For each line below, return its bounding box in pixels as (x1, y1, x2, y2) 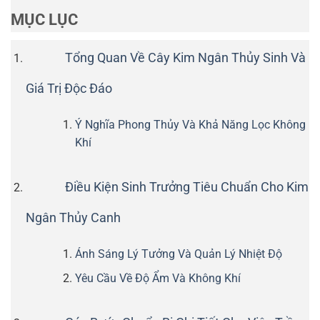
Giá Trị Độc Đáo (25, 81, 112, 96)
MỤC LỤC (11, 10, 78, 29)
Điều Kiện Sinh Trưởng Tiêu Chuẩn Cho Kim (64, 179, 309, 194)
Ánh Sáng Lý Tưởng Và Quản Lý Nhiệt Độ (74, 246, 282, 261)
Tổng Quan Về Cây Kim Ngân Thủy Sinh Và (64, 51, 306, 66)
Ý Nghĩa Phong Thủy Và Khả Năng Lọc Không (74, 118, 306, 132)
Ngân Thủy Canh (25, 210, 121, 225)
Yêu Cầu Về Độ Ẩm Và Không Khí (74, 271, 241, 286)
